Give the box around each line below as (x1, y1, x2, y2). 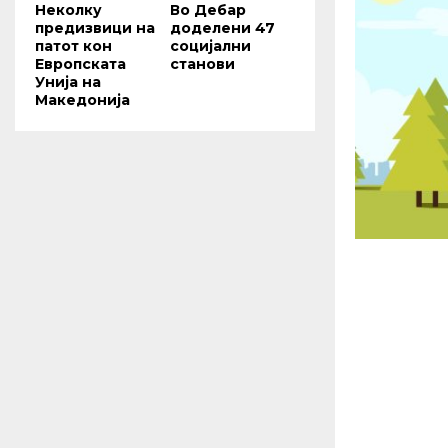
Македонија (35, 90, 130, 109)
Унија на (35, 72, 101, 91)
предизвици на (35, 18, 155, 37)
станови (170, 54, 235, 73)
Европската (35, 54, 126, 73)
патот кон (35, 36, 112, 55)
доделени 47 (170, 18, 275, 37)
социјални (170, 36, 251, 55)
